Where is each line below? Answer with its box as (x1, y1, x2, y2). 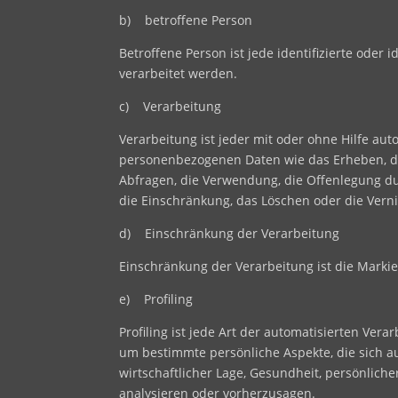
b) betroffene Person (119, 11, 253, 28)
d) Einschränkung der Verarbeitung (119, 224, 340, 242)
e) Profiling (119, 290, 194, 307)
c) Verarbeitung (119, 97, 222, 115)
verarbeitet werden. (119, 64, 238, 82)
